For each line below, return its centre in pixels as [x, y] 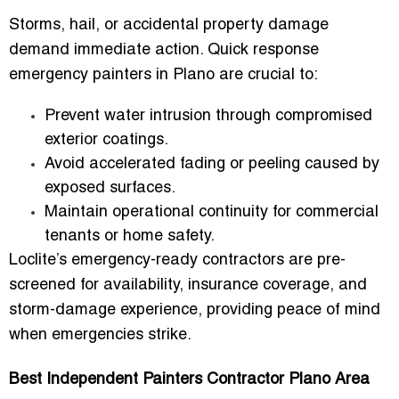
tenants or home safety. [130, 237]
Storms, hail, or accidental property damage [169, 26]
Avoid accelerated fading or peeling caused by [212, 165]
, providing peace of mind [289, 311]
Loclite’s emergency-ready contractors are [163, 261]
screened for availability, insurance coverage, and [188, 286]
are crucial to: [266, 76]
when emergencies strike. [100, 336]
